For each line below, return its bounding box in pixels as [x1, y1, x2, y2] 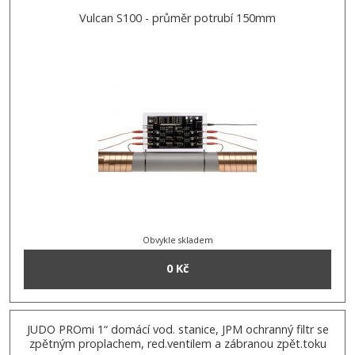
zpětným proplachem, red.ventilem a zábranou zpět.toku [29, 336, 326, 352]
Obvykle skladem [142, 233, 213, 246]
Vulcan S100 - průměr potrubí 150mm [79, 10, 276, 26]
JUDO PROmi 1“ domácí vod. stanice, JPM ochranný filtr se [26, 322, 329, 338]
